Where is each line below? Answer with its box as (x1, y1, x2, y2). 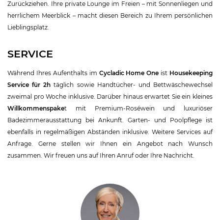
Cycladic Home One (99, 69, 159, 77)
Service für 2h (7, 81, 54, 88)
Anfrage (7, 139, 31, 147)
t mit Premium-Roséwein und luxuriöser (64, 104, 213, 112)
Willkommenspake (7, 104, 64, 112)
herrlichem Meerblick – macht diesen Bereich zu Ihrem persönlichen (7, 11, 213, 19)
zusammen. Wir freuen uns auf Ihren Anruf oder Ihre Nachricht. (7, 151, 194, 159)
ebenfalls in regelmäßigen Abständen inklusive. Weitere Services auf (7, 128, 213, 136)
